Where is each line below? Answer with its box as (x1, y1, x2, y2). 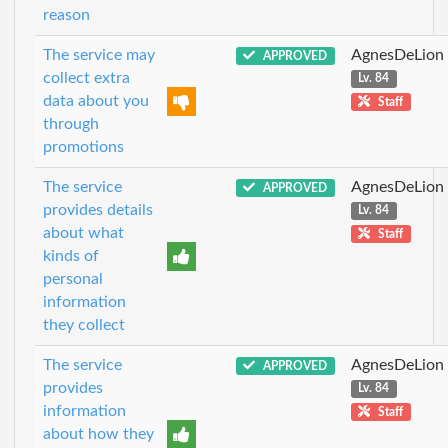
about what (43, 224, 124, 241)
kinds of (43, 247, 99, 264)
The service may (43, 46, 155, 63)
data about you (43, 92, 149, 109)
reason (43, 6, 90, 23)
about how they (43, 425, 154, 442)
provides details (43, 201, 153, 218)
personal (43, 270, 103, 287)
